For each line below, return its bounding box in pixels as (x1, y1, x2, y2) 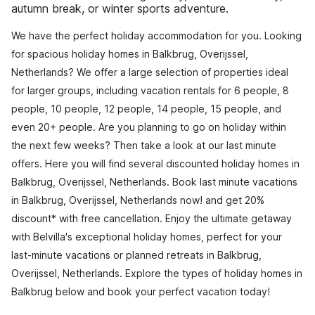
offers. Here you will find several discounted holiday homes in (11, 157, 300, 169)
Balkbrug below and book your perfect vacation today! (11, 285, 270, 297)
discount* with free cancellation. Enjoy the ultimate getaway (11, 212, 292, 224)
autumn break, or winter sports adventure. (11, 1, 229, 15)
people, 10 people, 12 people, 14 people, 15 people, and (11, 103, 281, 115)
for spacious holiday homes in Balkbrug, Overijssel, (11, 48, 248, 60)
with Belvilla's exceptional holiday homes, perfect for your (11, 231, 282, 243)
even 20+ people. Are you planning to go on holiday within (11, 121, 286, 133)
